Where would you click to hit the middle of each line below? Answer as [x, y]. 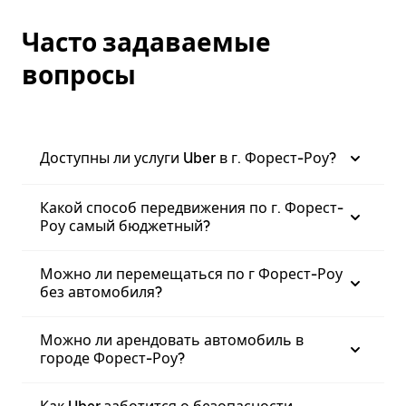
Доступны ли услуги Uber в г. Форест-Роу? [188, 158]
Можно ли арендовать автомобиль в [172, 340]
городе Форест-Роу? [112, 358]
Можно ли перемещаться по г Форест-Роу [191, 274]
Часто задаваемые [146, 43]
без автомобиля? [101, 292]
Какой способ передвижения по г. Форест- [192, 208]
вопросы [79, 75]
